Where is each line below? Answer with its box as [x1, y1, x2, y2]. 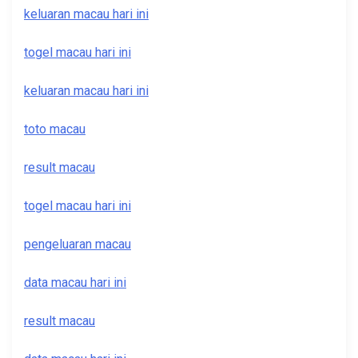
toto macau [24, 121, 86, 137]
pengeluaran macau [24, 237, 131, 253]
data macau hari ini [24, 275, 126, 291]
